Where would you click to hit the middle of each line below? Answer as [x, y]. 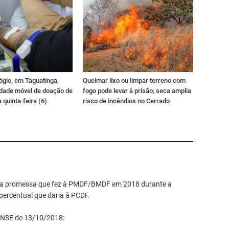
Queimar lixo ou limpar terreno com [134, 80]
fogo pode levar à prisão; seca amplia [137, 90]
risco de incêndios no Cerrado [126, 101]
